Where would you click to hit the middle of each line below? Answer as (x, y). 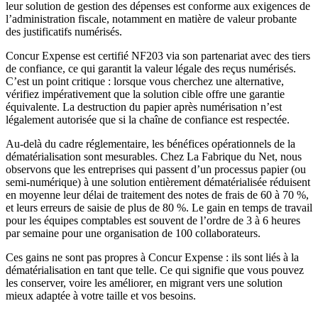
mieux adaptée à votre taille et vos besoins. (101, 296)
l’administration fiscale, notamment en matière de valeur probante (151, 19)
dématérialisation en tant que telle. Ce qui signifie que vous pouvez (155, 270)
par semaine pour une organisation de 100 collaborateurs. (133, 234)
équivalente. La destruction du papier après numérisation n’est (144, 107)
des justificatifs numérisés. (64, 32)
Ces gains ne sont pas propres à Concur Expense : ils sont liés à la (152, 258)
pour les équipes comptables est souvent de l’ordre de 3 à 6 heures (153, 221)
